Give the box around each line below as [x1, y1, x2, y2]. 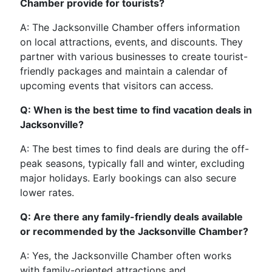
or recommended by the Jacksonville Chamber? [20, 225, 248, 238]
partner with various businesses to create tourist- [20, 50, 248, 63]
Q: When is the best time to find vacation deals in [20, 104, 252, 117]
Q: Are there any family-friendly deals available [20, 211, 243, 223]
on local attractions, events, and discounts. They [20, 36, 243, 49]
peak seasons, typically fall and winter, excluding [20, 157, 245, 170]
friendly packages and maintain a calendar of [20, 65, 228, 78]
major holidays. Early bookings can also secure [20, 172, 236, 185]
